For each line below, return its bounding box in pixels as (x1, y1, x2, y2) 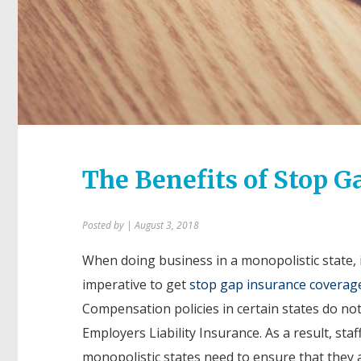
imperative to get (82, 275, 189, 293)
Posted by (82, 218, 127, 232)
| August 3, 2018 (127, 218, 199, 232)
